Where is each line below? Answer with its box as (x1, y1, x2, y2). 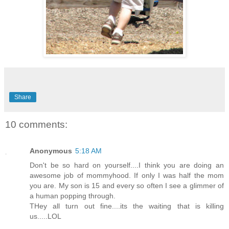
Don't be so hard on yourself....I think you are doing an (30, 161, 224, 170)
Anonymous (30, 147, 72, 155)
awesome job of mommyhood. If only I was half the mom (30, 171, 224, 180)
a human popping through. (30, 192, 116, 200)
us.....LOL (30, 212, 61, 221)
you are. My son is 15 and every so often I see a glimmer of (30, 181, 224, 190)
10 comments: (5, 119, 67, 130)
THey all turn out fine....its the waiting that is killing (30, 202, 224, 211)
